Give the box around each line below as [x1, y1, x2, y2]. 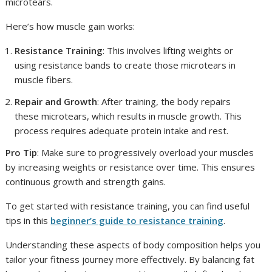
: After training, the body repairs [97, 95, 231, 107]
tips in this [5, 214, 51, 226]
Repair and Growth [15, 95, 98, 107]
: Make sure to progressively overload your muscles [37, 146, 254, 158]
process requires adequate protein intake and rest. [15, 124, 229, 137]
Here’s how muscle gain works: [5, 20, 135, 32]
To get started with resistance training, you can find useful [5, 200, 250, 212]
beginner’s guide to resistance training [50, 214, 224, 226]
